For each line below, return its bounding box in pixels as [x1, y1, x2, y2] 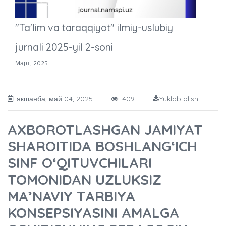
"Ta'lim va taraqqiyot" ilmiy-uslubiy [15, 21, 173, 34]
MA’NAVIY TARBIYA [8, 187, 135, 205]
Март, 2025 [15, 59, 48, 67]
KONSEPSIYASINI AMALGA [8, 204, 179, 222]
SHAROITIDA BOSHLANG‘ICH [8, 137, 197, 155]
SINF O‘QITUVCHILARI [8, 154, 152, 172]
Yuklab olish [159, 94, 198, 104]
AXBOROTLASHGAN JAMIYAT [8, 121, 203, 139]
